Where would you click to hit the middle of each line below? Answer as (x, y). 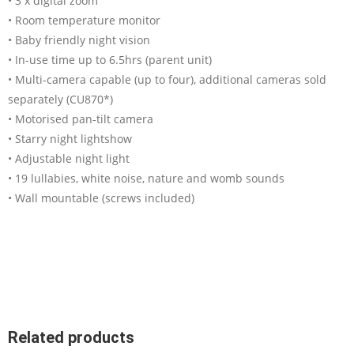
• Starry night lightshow (70, 138)
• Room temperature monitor (84, 20)
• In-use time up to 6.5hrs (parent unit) (110, 59)
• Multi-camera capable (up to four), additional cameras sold (167, 79)
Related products (71, 337)
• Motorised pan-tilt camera (81, 119)
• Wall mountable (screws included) (101, 198)
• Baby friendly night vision (79, 40)
